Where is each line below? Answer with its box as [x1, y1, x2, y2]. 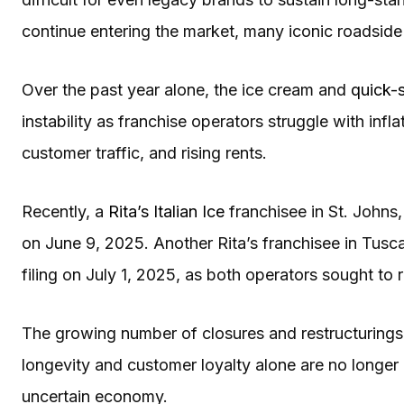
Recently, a [22, 201, 108, 221]
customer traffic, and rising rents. [22, 142, 267, 162]
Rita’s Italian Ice [108, 201, 225, 221]
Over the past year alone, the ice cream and [22, 79, 351, 99]
